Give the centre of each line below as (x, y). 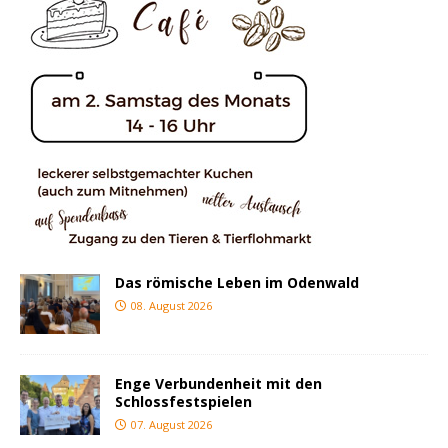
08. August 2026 (171, 305)
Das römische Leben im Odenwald (237, 282)
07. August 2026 (171, 424)
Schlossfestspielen (183, 401)
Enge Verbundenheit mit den (218, 383)
